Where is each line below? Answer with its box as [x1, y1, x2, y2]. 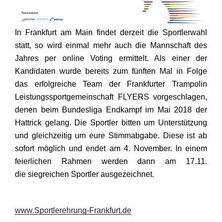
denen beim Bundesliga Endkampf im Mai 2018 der [15, 106, 207, 114]
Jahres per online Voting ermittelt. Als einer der [15, 54, 207, 63]
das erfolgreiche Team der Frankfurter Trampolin [15, 80, 207, 89]
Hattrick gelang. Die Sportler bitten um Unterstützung [15, 118, 207, 127]
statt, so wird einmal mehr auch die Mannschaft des [15, 41, 207, 50]
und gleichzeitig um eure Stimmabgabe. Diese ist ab [15, 131, 207, 140]
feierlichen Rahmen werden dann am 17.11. [15, 157, 207, 166]
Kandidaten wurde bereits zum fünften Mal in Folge [15, 67, 207, 76]
